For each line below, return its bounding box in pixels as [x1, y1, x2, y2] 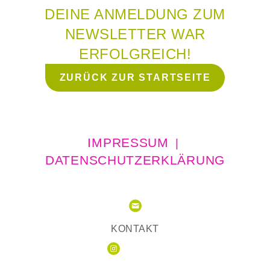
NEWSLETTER [64, 26, 171, 42]
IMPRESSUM [87, 136, 169, 149]
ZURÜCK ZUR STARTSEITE [59, 72, 211, 83]
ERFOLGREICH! [79, 46, 191, 62]
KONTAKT [111, 224, 159, 234]
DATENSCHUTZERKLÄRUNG [45, 153, 225, 167]
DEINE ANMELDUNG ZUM [45, 6, 225, 22]
